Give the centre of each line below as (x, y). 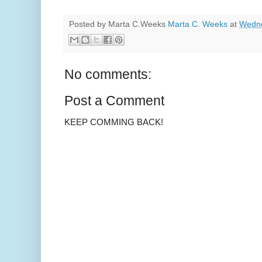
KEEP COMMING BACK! (114, 122)
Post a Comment (114, 100)
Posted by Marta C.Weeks (118, 25)
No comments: (108, 74)
